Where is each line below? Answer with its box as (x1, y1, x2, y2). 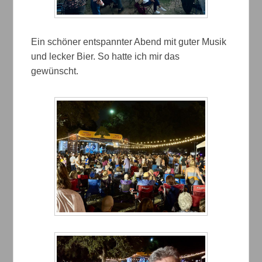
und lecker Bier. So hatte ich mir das (31, 51, 180, 62)
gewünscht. (31, 66, 81, 77)
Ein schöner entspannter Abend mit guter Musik (31, 37, 227, 47)
